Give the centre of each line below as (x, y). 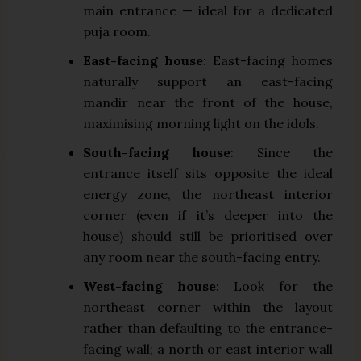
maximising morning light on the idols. (201, 124)
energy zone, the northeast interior (208, 195)
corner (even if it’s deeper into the (208, 216)
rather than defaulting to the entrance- (208, 328)
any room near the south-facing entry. (202, 257)
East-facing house (143, 61)
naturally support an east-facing (208, 82)
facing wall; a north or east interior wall (208, 349)
